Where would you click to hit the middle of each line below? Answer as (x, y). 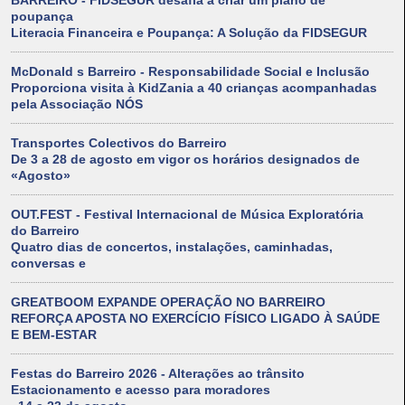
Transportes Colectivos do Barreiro (119, 143)
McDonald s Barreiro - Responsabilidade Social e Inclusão (190, 72)
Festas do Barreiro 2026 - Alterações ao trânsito (158, 374)
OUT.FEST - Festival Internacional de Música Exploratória (187, 215)
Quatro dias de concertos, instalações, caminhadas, (172, 247)
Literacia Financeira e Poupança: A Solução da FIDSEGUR (189, 33)
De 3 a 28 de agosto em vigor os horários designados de (185, 160)
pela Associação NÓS (77, 104)
